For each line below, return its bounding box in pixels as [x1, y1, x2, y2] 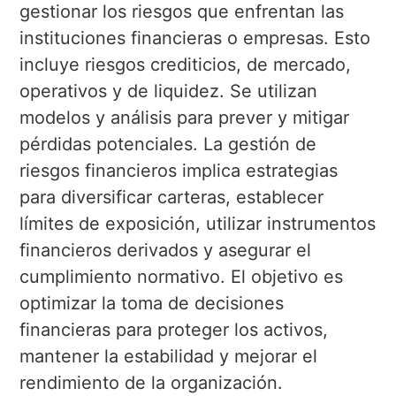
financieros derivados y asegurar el [19, 240, 311, 262]
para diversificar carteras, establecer [19, 187, 324, 209]
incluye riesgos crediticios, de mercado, [19, 54, 351, 76]
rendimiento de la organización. [19, 372, 283, 394]
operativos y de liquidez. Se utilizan [19, 80, 317, 103]
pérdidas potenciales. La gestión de [19, 133, 316, 156]
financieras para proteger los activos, [19, 319, 328, 341]
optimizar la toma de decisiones [19, 293, 284, 315]
